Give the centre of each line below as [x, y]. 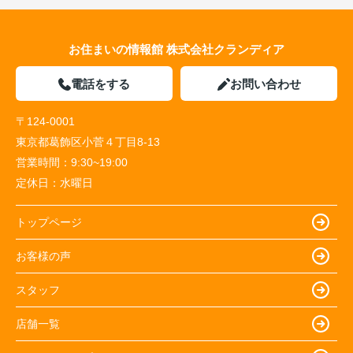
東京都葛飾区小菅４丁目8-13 [89, 142]
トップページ [49, 222]
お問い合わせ [265, 84]
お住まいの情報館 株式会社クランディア [176, 50]
